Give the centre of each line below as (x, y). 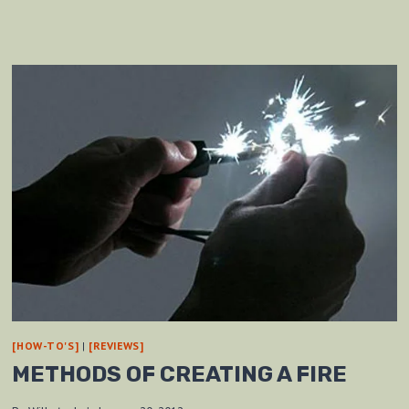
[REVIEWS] (116, 346)
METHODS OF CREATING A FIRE (180, 375)
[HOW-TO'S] (46, 346)
